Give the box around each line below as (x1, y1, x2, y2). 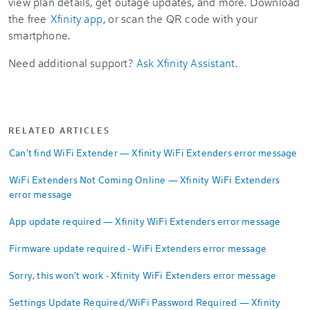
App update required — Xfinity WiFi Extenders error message (9, 215, 281, 228)
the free (8, 11, 50, 26)
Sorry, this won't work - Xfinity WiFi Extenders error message (9, 268, 277, 282)
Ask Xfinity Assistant (136, 55, 235, 70)
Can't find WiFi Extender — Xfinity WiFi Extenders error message (9, 146, 298, 159)
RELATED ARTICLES (8, 125, 110, 136)
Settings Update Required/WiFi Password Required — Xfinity (9, 295, 281, 309)
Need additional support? (8, 55, 136, 70)
